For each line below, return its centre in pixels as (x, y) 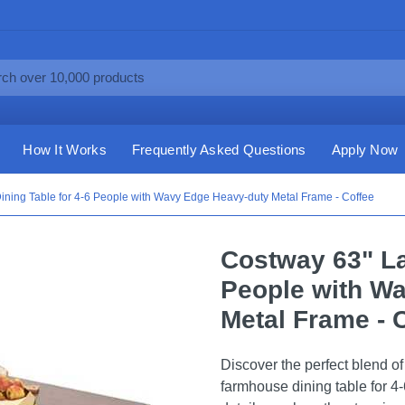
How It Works (65, 149)
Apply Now (365, 149)
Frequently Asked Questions (219, 149)
